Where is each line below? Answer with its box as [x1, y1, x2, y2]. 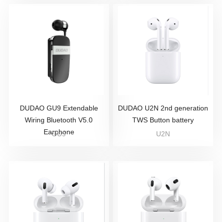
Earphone [43, 128, 74, 136]
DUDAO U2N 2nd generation [118, 104, 209, 112]
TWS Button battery [132, 116, 194, 124]
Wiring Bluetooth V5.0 [25, 116, 93, 124]
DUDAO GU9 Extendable [19, 104, 98, 112]
